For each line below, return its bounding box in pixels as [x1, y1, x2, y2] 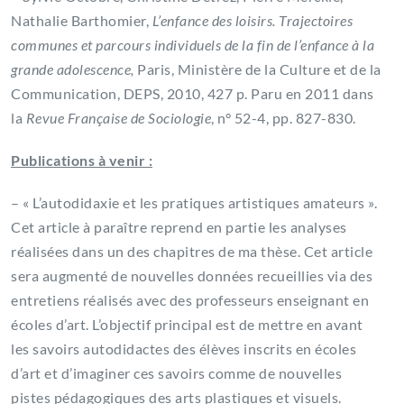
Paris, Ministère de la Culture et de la [137, 60, 381, 78]
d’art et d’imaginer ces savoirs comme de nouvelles [11, 364, 342, 382]
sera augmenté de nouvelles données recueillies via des [11, 267, 372, 285]
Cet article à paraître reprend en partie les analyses [11, 218, 347, 236]
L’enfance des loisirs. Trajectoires [151, 12, 353, 30]
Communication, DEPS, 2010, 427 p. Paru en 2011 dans [11, 85, 374, 103]
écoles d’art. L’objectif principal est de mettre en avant [11, 316, 363, 334]
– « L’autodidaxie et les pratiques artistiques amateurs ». [11, 194, 377, 212]
